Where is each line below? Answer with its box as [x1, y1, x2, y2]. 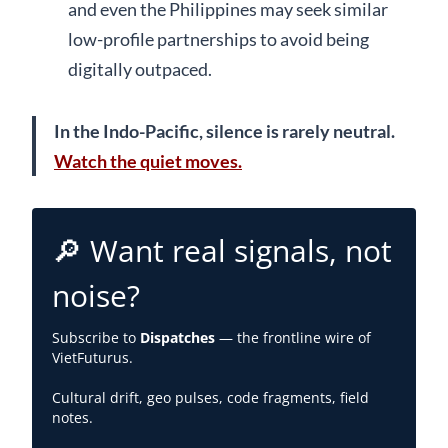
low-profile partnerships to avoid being [68, 27, 369, 50]
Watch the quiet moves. [54, 149, 242, 172]
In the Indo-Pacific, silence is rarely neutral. [54, 119, 395, 142]
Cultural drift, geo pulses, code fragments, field [52, 387, 369, 407]
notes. [52, 407, 93, 427]
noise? [52, 274, 140, 316]
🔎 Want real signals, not [52, 229, 392, 271]
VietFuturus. [52, 347, 133, 367]
